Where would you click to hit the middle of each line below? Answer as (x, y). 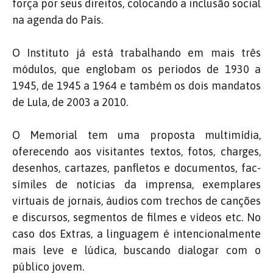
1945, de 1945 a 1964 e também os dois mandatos (136, 85)
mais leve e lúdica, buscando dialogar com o (136, 250)
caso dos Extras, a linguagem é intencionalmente (136, 233)
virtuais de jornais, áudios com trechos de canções (136, 200)
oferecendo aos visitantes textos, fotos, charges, (136, 151)
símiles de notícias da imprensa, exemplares (136, 184)
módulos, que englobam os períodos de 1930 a (136, 69)
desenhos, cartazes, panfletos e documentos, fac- (136, 168)
